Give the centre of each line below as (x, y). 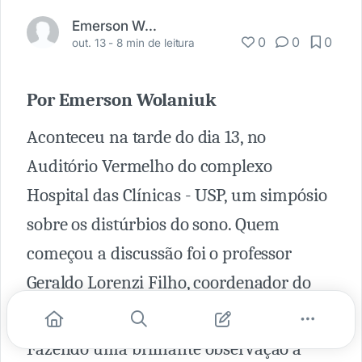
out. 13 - (95, 43)
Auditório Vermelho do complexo (149, 167)
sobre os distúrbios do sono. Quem (154, 225)
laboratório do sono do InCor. (135, 312)
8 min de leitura (156, 43)
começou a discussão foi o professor (160, 254)
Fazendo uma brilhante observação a (164, 349)
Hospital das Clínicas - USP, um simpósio (177, 196)
